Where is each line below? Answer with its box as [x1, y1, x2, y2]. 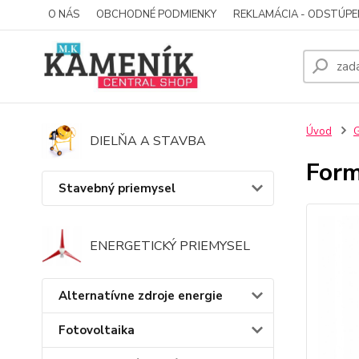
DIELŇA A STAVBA [90, 132, 206, 151]
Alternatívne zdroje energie [58, 288, 223, 305]
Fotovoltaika [58, 322, 135, 339]
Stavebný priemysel [58, 180, 175, 197]
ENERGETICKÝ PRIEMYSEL [90, 237, 250, 256]
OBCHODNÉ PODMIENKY [96, 7, 216, 22]
